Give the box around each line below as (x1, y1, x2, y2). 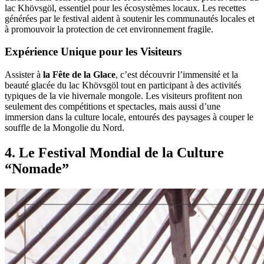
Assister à (5, 69, 43, 80)
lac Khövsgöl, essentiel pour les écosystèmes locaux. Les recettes (5, 2, 246, 13)
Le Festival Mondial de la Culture (19, 144, 224, 160)
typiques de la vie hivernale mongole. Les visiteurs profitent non (5, 90, 242, 101)
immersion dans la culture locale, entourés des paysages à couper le (5, 111, 253, 122)
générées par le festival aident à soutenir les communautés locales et (5, 13, 255, 24)
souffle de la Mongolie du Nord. (5, 122, 124, 133)
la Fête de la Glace (43, 69, 115, 80)
